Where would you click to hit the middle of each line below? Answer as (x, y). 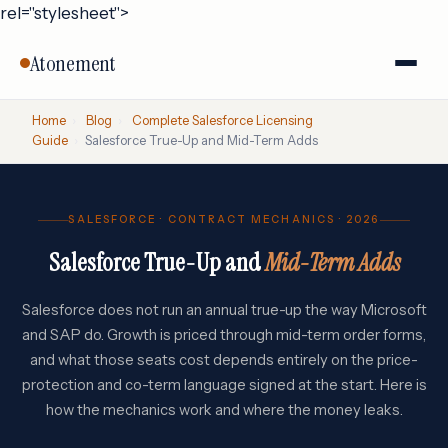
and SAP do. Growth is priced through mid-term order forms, (224, 335)
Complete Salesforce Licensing (222, 120)
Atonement (73, 63)
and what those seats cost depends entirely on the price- (224, 360)
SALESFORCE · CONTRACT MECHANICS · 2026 (224, 219)
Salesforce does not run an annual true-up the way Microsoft (224, 310)
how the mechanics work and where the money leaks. (224, 410)
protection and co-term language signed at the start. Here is (224, 385)
